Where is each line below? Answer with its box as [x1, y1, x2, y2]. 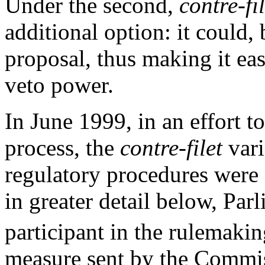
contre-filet [120, 134, 222, 160]
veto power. [5, 72, 114, 98]
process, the [5, 134, 120, 160]
